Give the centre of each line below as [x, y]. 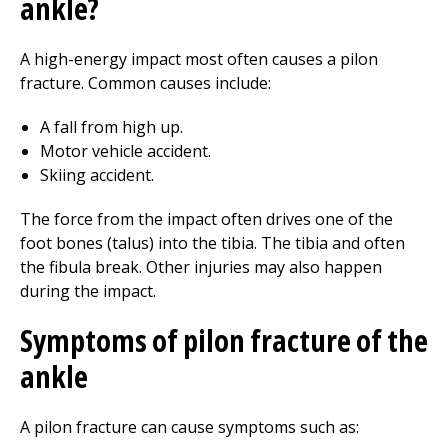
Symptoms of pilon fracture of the [224, 340]
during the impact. [88, 291]
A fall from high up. [111, 127]
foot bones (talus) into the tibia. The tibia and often [212, 243]
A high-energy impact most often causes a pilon [199, 59]
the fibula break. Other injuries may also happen [201, 267]
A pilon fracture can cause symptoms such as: [189, 427]
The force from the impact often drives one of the [206, 219]
